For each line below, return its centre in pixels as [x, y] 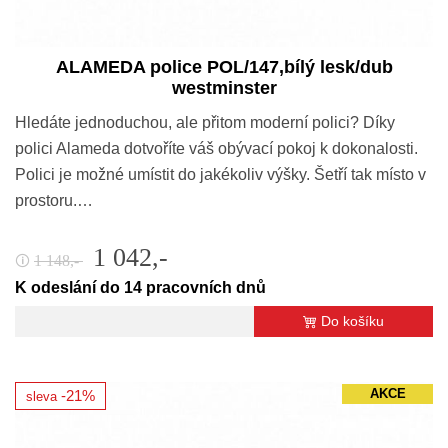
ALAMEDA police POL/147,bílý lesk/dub [224, 67]
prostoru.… [54, 201]
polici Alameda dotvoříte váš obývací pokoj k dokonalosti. [218, 149]
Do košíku [352, 321]
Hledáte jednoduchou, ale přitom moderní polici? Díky [205, 123]
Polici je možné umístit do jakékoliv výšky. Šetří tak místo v [220, 175]
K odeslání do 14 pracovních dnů [140, 288]
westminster [224, 88]
